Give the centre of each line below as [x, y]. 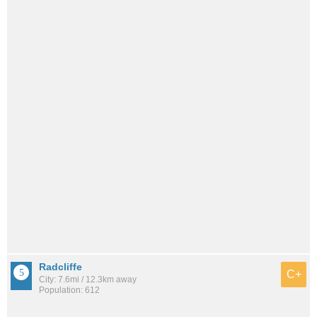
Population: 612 [69, 290]
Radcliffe [60, 267]
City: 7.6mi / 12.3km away [88, 280]
